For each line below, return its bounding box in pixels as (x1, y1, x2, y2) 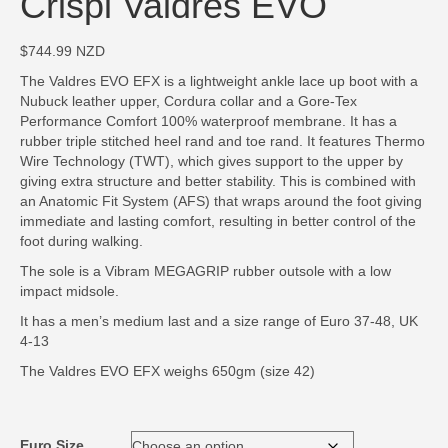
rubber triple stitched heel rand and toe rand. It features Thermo (20, 133, 425, 149)
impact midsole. (20, 283, 119, 299)
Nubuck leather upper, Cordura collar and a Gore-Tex (20, 93, 357, 109)
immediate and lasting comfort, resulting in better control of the (20, 213, 416, 229)
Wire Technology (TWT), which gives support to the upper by (20, 153, 403, 169)
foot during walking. (20, 233, 143, 249)
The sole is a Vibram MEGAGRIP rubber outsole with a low (20, 263, 391, 279)
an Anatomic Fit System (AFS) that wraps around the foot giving (20, 193, 422, 209)
